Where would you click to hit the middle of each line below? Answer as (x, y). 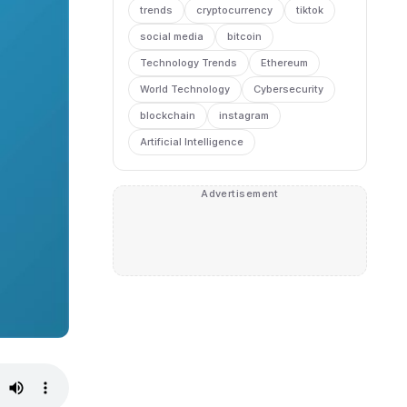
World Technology (185, 89)
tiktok (310, 10)
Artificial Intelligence (192, 142)
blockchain (168, 115)
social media (172, 36)
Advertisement (240, 194)
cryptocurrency (234, 10)
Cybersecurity (288, 89)
